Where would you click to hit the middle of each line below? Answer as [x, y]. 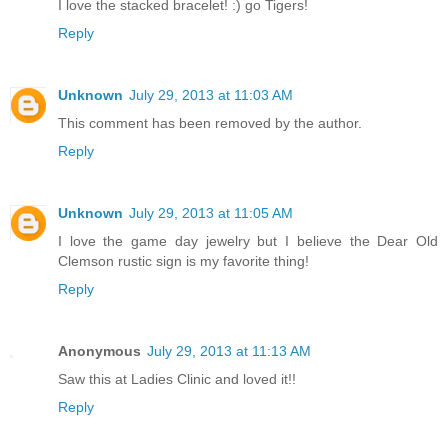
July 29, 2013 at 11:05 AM [211, 212]
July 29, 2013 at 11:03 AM [211, 94]
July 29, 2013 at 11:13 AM [229, 350]
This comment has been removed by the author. [210, 122]
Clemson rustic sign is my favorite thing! [183, 260]
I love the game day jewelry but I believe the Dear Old [248, 240]
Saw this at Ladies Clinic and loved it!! [177, 378]
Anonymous [99, 350]
